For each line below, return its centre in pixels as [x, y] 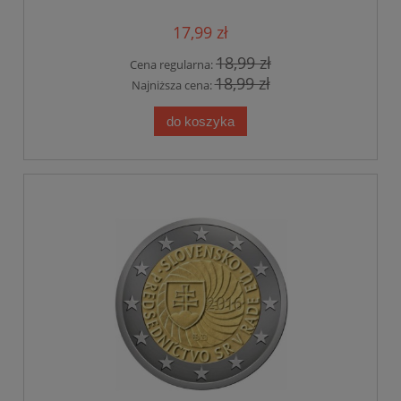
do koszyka [200, 121]
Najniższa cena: [173, 85]
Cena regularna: [173, 65]
